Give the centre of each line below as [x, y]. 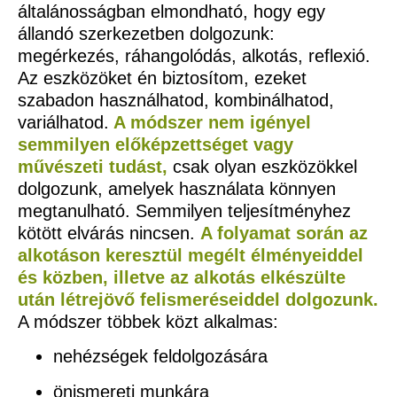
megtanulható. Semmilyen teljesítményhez [184, 210]
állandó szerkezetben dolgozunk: [146, 33]
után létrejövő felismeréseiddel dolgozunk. [198, 299]
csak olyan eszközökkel [265, 166]
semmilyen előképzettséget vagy [156, 144]
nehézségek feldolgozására [163, 357]
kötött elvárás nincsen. [109, 233]
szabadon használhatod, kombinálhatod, [176, 100]
